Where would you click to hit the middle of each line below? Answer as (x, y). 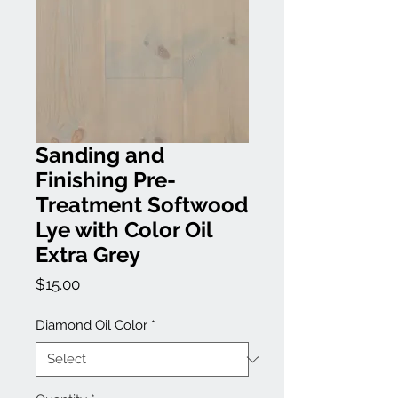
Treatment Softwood (142, 205)
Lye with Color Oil (124, 230)
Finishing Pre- (106, 180)
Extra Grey (88, 255)
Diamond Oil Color (92, 326)
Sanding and (100, 155)
